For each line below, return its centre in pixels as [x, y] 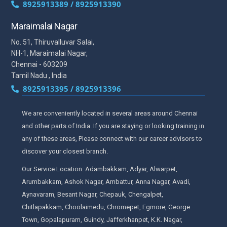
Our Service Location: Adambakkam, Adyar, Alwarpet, [99, 169]
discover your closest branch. [65, 151]
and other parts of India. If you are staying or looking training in [113, 126]
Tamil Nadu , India [39, 75]
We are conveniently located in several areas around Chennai [109, 113]
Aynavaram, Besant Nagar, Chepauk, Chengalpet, [92, 194]
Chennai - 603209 [40, 64]
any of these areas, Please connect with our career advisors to [112, 138]
